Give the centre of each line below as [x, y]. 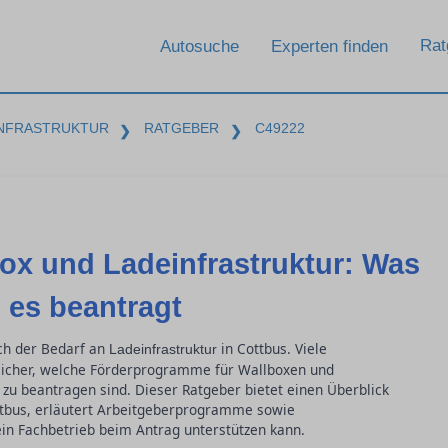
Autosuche [199, 46]
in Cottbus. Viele [272, 348]
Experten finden [329, 46]
